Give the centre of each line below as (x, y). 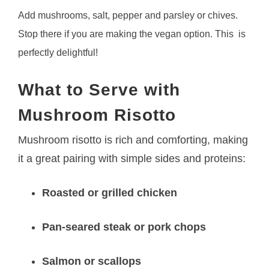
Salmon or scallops (92, 261)
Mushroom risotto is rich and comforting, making (133, 140)
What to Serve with (99, 89)
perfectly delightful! (58, 52)
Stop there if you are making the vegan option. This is (132, 34)
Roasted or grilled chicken (110, 192)
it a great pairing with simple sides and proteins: (132, 158)
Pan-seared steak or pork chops (124, 227)
